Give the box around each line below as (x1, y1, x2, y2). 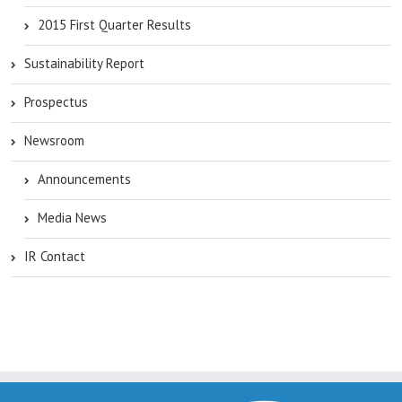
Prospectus (24, 93, 88, 110)
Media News (38, 209, 107, 226)
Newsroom (24, 132, 84, 149)
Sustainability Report (24, 55, 144, 72)
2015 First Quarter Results (38, 16, 191, 33)
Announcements (38, 170, 131, 188)
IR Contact (24, 248, 85, 265)
